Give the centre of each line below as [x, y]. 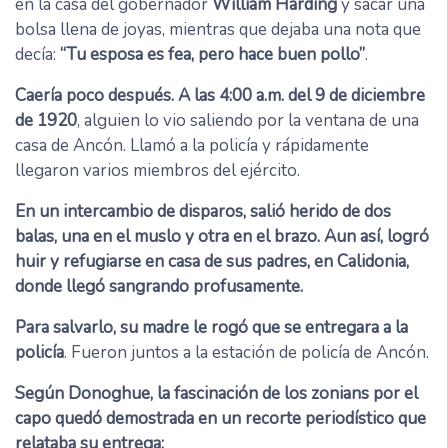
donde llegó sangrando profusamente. [159, 287]
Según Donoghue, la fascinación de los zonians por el [216, 394]
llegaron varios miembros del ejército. [157, 171]
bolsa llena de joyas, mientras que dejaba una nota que [218, 30]
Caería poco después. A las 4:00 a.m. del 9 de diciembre [220, 96]
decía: [37, 55]
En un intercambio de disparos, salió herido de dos [203, 212]
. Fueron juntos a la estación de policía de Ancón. [246, 353]
